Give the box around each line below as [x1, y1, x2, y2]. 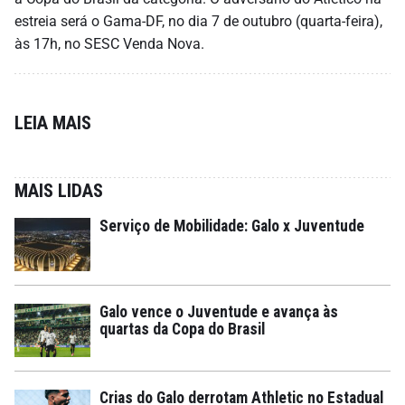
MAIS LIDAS [14, 180, 103, 202]
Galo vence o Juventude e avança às [99, 303, 338, 322]
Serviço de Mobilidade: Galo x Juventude [99, 217, 364, 236]
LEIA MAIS [14, 112, 91, 135]
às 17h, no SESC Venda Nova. [14, 35, 204, 53]
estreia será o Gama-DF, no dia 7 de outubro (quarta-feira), [14, 13, 382, 31]
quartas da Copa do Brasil [99, 320, 265, 339]
